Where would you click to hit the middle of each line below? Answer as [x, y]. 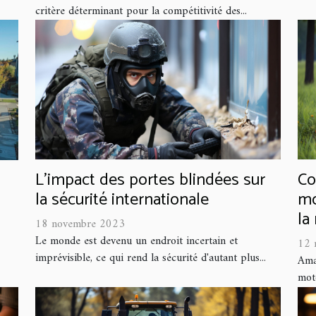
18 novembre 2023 [80, 225]
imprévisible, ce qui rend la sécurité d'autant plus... [151, 259]
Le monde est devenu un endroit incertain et [136, 242]
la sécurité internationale [122, 200]
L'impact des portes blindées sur [150, 181]
